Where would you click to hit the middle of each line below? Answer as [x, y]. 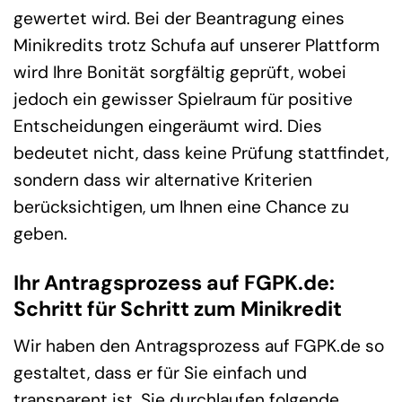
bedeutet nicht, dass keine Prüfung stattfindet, [201, 153]
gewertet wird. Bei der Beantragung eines [179, 19]
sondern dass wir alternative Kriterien [163, 180]
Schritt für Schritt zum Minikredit [178, 309]
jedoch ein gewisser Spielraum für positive [183, 100]
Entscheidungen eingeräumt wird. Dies [168, 127]
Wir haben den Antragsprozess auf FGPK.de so [199, 345]
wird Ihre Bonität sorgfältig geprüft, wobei [180, 73]
